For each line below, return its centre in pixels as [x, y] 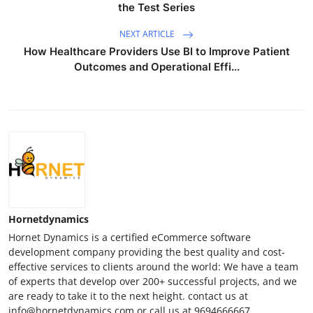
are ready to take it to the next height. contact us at [128, 296]
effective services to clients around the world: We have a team [153, 266]
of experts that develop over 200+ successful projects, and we [153, 281]
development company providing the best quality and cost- [147, 252]
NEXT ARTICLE [148, 34]
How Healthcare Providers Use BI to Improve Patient [156, 51]
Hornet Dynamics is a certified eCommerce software [130, 237]
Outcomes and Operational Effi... [156, 66]
